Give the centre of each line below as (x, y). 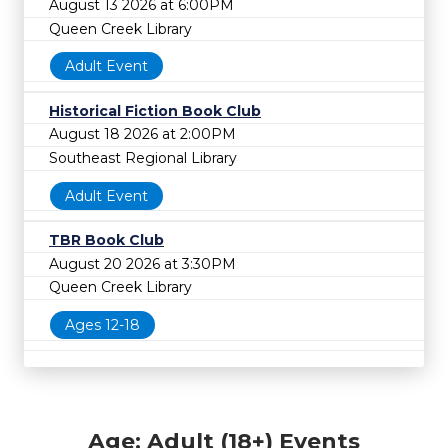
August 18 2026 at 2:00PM (142, 134)
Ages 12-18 (102, 324)
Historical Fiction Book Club (155, 110)
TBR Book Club (106, 240)
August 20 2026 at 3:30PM (142, 263)
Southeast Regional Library (143, 157)
